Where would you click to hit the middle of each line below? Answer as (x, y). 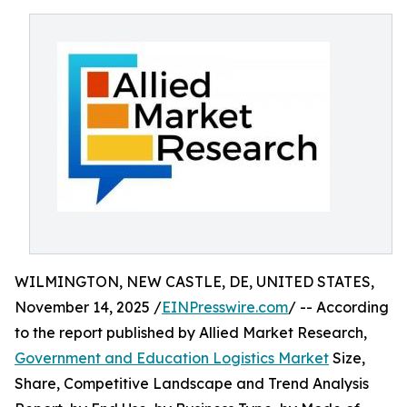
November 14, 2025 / (88, 307)
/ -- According (338, 307)
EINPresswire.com (225, 307)
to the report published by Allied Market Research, (191, 333)
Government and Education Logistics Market (172, 358)
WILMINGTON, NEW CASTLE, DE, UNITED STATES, (194, 282)
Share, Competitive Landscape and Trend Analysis (192, 383)
